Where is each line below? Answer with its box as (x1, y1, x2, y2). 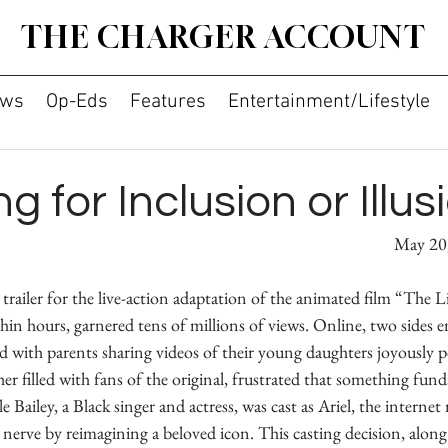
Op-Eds (46, 90, 108, 114)
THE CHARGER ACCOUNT (20, 19, 427, 55)
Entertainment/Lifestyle (228, 90, 430, 114)
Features (130, 90, 206, 114)
